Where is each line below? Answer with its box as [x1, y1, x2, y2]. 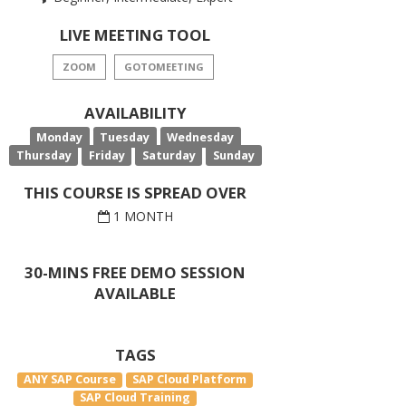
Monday [36, 129, 83, 145]
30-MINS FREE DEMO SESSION [24, 261, 246, 283]
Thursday [15, 147, 72, 163]
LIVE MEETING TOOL [60, 24, 211, 45]
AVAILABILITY [83, 101, 187, 123]
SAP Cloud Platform [132, 371, 247, 387]
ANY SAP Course [24, 371, 117, 387]
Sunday [212, 147, 255, 163]
